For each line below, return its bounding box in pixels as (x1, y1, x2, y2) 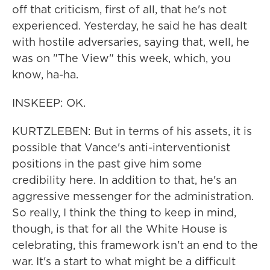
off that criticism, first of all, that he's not (12, 2, 227, 17)
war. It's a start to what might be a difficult (12, 254, 236, 269)
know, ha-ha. (12, 67, 78, 82)
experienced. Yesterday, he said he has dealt (12, 18, 247, 33)
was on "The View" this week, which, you (12, 51, 231, 66)
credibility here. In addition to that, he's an (12, 172, 237, 187)
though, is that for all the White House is (12, 221, 227, 236)
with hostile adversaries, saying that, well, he (12, 34, 250, 49)
